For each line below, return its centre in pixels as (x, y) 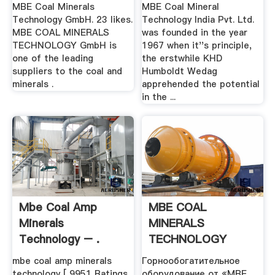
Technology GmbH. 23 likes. (72, 20)
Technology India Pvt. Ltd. (198, 20)
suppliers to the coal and (67, 72)
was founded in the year (195, 33)
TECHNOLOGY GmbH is (64, 46)
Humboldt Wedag (180, 72)
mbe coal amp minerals (62, 261)
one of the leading (52, 59)
